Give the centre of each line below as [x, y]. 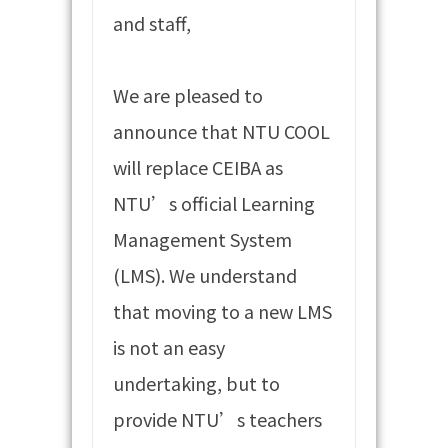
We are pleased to [188, 94]
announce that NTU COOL [222, 130]
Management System [203, 238]
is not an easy [169, 346]
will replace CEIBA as [198, 166]
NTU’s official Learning [214, 202]
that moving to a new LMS [223, 310]
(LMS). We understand [205, 274]
